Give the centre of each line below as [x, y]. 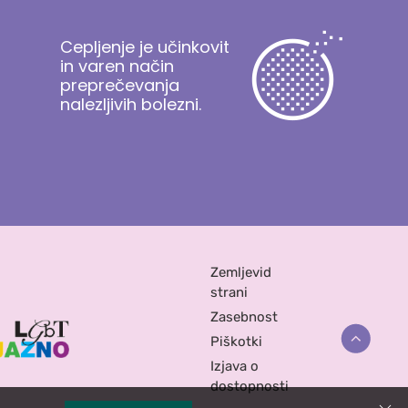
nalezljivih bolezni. [130, 105]
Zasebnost [244, 317]
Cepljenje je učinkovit [144, 47]
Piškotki [236, 342]
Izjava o [234, 367]
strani [229, 293]
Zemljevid [240, 273]
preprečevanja [119, 86]
